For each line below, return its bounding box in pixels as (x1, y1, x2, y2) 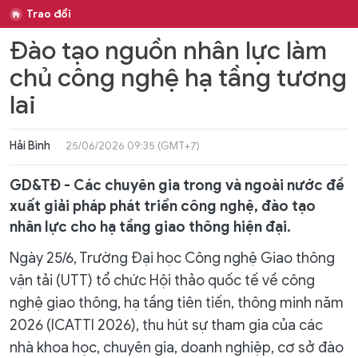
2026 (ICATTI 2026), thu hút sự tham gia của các (10, 316, 323, 334)
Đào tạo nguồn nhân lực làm (10, 35, 327, 66)
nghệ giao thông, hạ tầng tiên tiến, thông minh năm (10, 294, 344, 312)
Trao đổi (26, 7, 71, 21)
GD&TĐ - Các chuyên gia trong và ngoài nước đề (10, 177, 344, 194)
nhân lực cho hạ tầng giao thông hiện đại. (10, 218, 291, 236)
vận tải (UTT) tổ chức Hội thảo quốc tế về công (10, 272, 315, 289)
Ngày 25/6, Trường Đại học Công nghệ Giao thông (10, 249, 335, 267)
